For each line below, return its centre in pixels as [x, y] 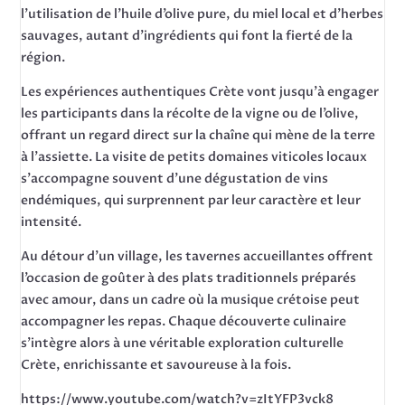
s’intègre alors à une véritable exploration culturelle [183, 343]
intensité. [52, 222]
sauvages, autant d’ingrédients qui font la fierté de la [187, 36]
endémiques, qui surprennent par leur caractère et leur [191, 200]
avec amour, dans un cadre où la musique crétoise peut [191, 300]
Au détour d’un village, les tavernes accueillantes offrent [198, 256]
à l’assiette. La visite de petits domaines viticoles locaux [194, 157]
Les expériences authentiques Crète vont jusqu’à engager [200, 92]
